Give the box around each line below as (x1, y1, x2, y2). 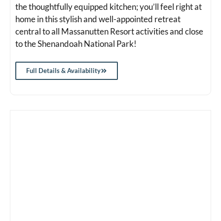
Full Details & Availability (26, 67, 101, 75)
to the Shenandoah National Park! (15, 38, 137, 49)
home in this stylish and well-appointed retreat (15, 13, 181, 24)
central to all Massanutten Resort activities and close (15, 26, 203, 37)
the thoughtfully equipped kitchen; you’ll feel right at (15, 1, 202, 12)
